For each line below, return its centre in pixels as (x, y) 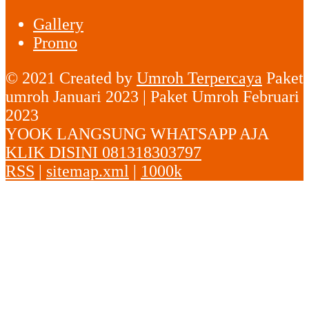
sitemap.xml (88, 171)
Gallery (58, 24)
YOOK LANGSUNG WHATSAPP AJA (137, 133)
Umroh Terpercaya (199, 78)
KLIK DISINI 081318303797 (103, 152)
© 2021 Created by (71, 78)
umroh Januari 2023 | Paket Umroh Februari (152, 96)
